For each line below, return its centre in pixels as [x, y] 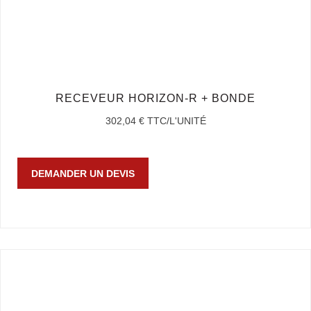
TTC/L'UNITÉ [176, 120]
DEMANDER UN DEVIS [83, 173]
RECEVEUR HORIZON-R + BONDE [155, 98]
